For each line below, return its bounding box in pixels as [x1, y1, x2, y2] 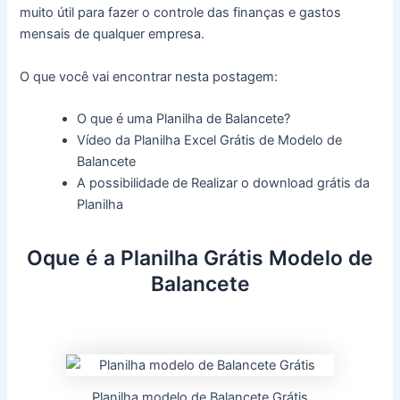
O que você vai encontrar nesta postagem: [20, 68, 279, 85]
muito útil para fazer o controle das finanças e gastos [20, 4, 342, 21]
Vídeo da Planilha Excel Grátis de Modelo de [77, 132, 343, 149]
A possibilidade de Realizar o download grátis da [77, 175, 371, 192]
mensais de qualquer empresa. [20, 26, 205, 43]
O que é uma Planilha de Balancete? [77, 111, 291, 128]
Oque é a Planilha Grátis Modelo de [27, 246, 373, 271]
